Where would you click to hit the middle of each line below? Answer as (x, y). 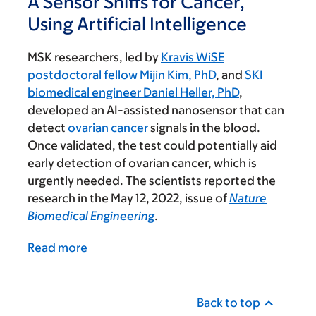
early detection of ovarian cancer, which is (142, 163)
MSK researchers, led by (94, 57)
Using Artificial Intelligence (137, 24)
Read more (57, 248)
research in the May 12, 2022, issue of (128, 199)
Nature (248, 199)
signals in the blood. (204, 128)
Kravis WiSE (193, 57)
